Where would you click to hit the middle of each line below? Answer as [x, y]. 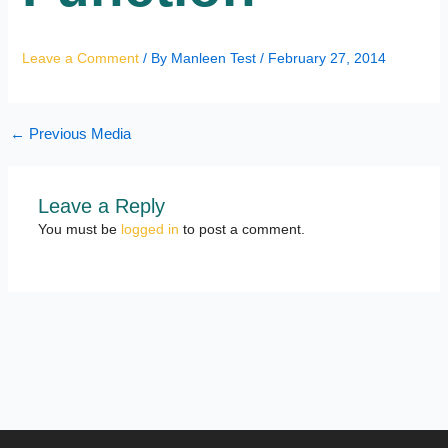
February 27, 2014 [326, 57]
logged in [149, 228]
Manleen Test [215, 57]
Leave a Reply [101, 205]
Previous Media [77, 133]
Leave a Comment [80, 57]
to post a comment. [241, 228]
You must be [79, 228]
